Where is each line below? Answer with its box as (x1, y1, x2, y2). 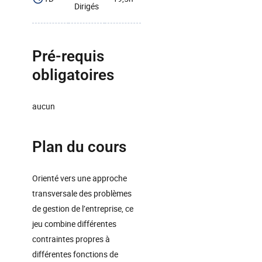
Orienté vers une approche (32, 173, 127, 184)
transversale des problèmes (32, 188, 132, 199)
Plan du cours (32, 138, 126, 156)
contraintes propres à (32, 233, 110, 244)
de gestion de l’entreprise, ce (32, 203, 133, 214)
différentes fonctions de (32, 249, 118, 260)
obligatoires (32, 66, 114, 84)
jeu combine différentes (32, 218, 116, 229)
